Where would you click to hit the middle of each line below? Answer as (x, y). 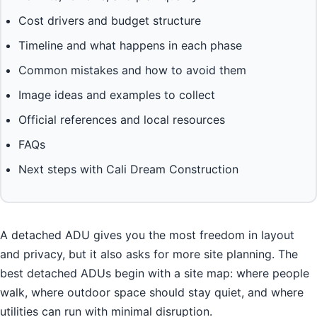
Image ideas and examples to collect (117, 95)
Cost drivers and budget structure (110, 21)
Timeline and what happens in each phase (130, 46)
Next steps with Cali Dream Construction (128, 169)
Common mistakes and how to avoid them (132, 70)
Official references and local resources (122, 120)
